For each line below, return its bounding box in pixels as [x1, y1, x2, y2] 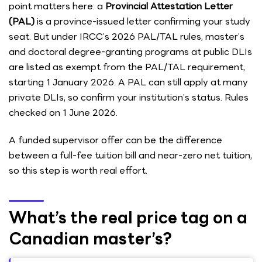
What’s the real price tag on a [9, 204, 247, 230]
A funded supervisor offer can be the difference [9, 133, 222, 148]
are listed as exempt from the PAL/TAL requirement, [9, 59, 245, 74]
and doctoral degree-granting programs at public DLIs [9, 44, 252, 59]
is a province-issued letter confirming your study [35, 13, 250, 29]
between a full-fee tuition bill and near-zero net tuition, [9, 148, 252, 163]
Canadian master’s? [9, 225, 172, 251]
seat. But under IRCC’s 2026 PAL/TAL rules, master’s [9, 29, 244, 44]
